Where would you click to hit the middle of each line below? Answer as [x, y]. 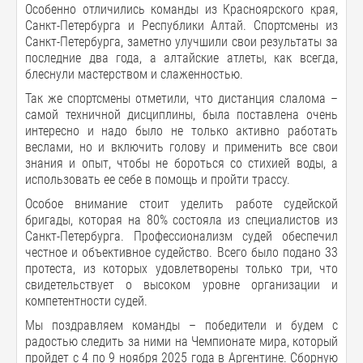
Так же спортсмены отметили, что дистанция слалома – [181, 98]
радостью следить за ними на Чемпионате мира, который [181, 342]
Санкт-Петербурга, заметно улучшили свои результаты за [181, 42]
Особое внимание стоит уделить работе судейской [181, 204]
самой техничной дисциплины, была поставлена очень [181, 115]
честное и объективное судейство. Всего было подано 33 [181, 252]
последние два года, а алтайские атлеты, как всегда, [181, 58]
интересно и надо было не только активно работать [181, 131]
